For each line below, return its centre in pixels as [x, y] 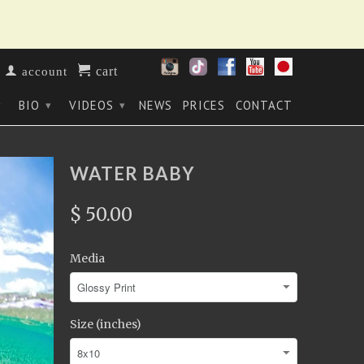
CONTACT [264, 105]
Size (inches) [106, 324]
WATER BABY [132, 173]
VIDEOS [93, 105]
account [43, 70]
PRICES [204, 105]
